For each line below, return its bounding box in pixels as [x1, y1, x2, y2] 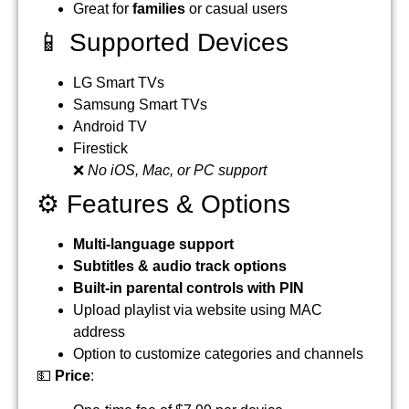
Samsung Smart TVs [73, 96, 207, 112]
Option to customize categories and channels [73, 345, 363, 362]
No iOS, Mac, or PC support [88, 162, 267, 178]
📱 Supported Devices [37, 27, 288, 57]
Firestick [73, 140, 128, 156]
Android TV [73, 118, 147, 134]
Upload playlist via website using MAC [73, 301, 322, 318]
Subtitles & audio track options [73, 257, 287, 274]
